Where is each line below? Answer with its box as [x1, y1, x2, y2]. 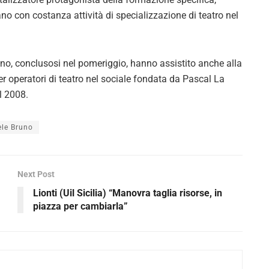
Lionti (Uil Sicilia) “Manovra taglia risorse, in [33, 187, 222, 199]
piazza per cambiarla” [33, 200, 128, 212]
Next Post [17, 169, 55, 179]
